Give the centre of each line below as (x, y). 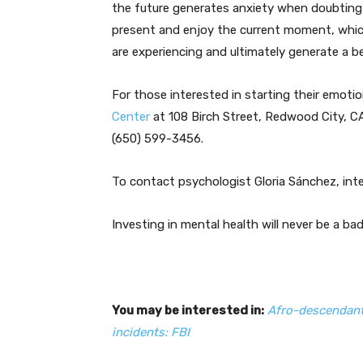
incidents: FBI (151, 332)
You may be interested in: (188, 310)
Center (131, 116)
